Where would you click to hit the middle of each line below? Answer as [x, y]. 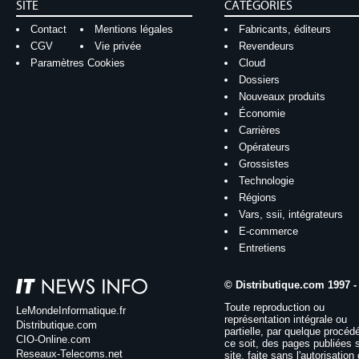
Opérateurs [264, 147]
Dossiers [259, 80]
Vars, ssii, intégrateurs [290, 214]
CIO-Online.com [53, 339]
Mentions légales [133, 29]
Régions [257, 198]
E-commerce [268, 231]
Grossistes [264, 164]
